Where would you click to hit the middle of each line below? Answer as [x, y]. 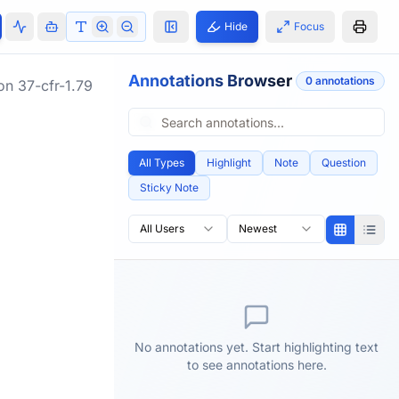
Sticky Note [169, 187]
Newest [257, 228]
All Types [162, 163]
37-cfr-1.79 [55, 85]
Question [344, 163]
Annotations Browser [210, 81]
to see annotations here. [256, 365]
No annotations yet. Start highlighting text [256, 347]
